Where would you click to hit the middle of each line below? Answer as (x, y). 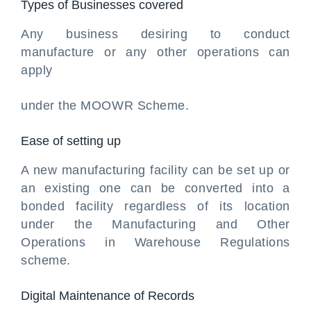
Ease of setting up (71, 141)
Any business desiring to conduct (155, 34)
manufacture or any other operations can (155, 52)
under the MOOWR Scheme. (105, 106)
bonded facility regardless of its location (155, 206)
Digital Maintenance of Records (108, 296)
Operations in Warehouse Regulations (155, 242)
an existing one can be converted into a (155, 188)
